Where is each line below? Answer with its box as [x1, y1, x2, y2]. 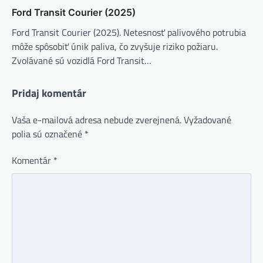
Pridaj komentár [12, 85, 86, 101]
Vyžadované [184, 112, 231, 127]
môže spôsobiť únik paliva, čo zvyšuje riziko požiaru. [12, 39, 218, 53]
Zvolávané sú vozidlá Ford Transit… [12, 53, 151, 68]
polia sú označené [12, 126, 85, 141]
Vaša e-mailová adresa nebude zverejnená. [12, 112, 181, 127]
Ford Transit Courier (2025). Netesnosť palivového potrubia [12, 25, 246, 39]
